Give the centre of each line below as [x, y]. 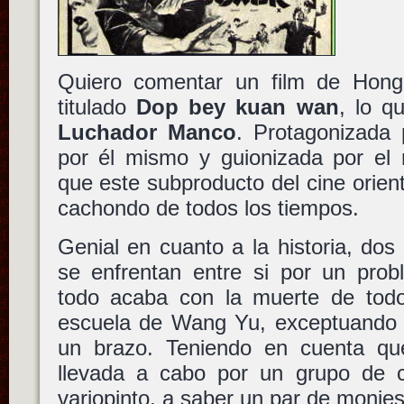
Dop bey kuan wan [237, 107]
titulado [96, 107]
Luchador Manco [147, 133]
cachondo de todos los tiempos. [208, 208]
